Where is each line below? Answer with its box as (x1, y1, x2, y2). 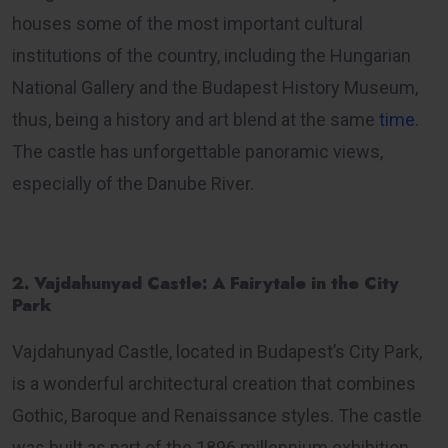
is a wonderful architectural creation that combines (12, 372, 416, 394)
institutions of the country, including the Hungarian (12, 44, 411, 66)
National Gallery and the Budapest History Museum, (12, 76, 418, 98)
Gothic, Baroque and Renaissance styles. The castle (12, 404, 422, 426)
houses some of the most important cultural (12, 12, 363, 34)
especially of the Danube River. (12, 172, 254, 194)
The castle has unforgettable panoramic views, (12, 140, 383, 162)
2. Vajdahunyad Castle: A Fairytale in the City (12, 270, 399, 295)
